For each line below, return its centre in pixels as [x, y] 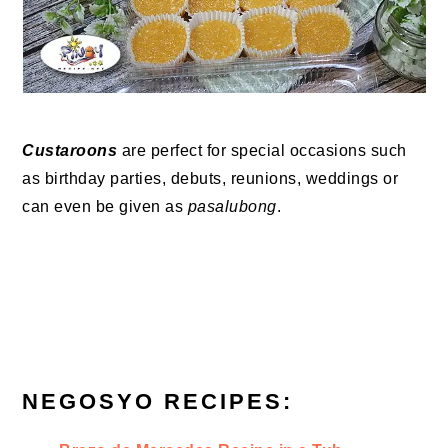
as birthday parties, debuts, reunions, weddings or [210, 179]
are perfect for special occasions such [262, 151]
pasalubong [232, 207]
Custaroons [70, 151]
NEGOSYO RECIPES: [158, 402]
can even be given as [105, 207]
